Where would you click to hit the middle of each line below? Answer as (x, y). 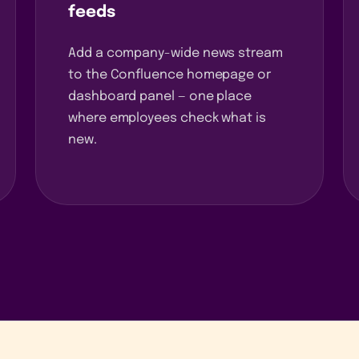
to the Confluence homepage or (169, 75)
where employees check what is (167, 118)
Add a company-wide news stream (175, 53)
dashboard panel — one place (160, 96)
